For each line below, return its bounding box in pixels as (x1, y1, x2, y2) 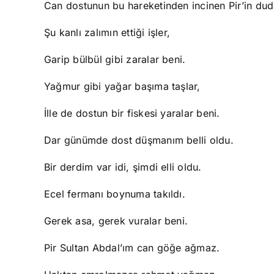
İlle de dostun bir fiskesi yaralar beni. (44, 107, 220, 119)
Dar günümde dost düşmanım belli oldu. (44, 134, 234, 146)
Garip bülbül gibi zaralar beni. (44, 53, 186, 65)
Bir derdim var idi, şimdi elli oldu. (44, 161, 202, 173)
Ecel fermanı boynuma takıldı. (44, 188, 185, 200)
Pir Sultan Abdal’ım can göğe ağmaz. (44, 242, 220, 254)
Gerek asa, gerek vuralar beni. (44, 215, 188, 227)
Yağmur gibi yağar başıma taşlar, (44, 80, 201, 92)
